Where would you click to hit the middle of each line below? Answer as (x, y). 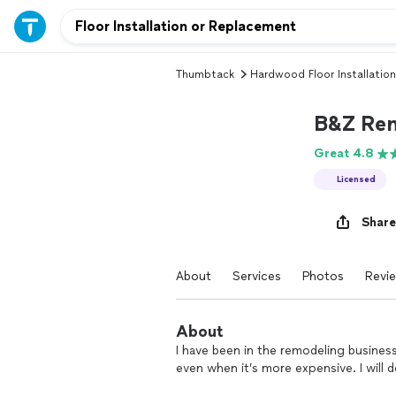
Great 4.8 (344, 153)
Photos (323, 276)
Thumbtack (205, 74)
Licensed (356, 179)
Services (257, 276)
